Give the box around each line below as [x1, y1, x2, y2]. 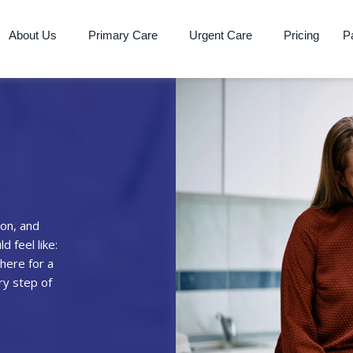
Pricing [284, 28, 320, 42]
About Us [9, 28, 58, 42]
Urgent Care [189, 28, 253, 42]
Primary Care [88, 28, 158, 42]
